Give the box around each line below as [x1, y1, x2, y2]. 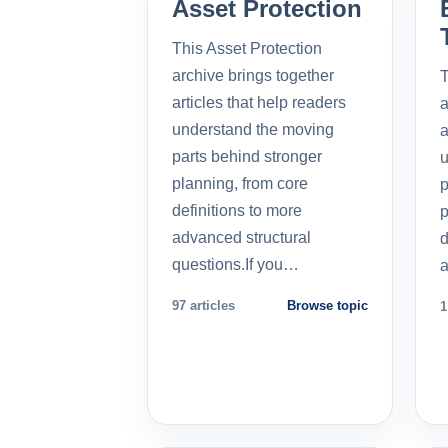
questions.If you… [172, 255, 299, 273]
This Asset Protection [172, 39, 322, 57]
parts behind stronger [172, 147, 322, 165]
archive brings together [172, 66, 334, 84]
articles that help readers [172, 93, 346, 111]
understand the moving [172, 120, 334, 138]
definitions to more [172, 201, 302, 219]
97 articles [172, 297, 235, 313]
